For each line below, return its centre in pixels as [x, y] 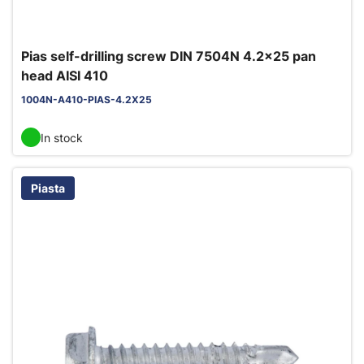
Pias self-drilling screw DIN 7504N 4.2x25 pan [169, 56]
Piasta [48, 188]
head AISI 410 [65, 76]
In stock [62, 137]
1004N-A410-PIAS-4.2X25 [87, 100]
